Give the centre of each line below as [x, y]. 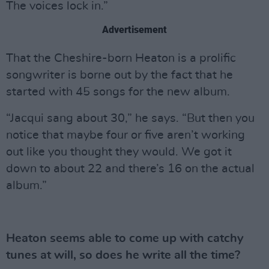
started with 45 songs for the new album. [118, 92]
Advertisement [134, 30]
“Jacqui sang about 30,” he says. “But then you [130, 118]
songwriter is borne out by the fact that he [119, 75]
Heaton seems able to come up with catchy [125, 238]
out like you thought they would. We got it [119, 152]
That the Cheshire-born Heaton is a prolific [121, 58]
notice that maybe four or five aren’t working [125, 135]
